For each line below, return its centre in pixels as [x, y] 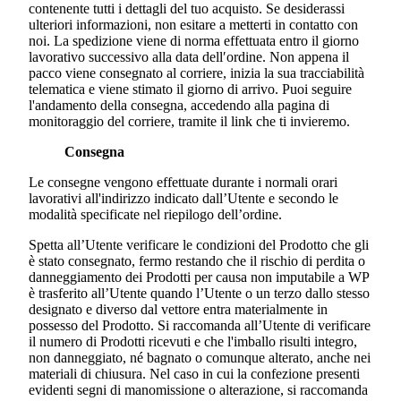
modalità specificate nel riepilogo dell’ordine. [155, 215]
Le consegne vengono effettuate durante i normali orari [183, 183]
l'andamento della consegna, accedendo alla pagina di [179, 106]
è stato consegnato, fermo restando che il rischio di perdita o [197, 261]
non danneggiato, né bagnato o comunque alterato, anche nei [200, 358]
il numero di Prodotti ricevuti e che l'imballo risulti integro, [193, 342]
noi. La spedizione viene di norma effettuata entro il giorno [194, 41]
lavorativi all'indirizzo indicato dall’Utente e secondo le [183, 199]
